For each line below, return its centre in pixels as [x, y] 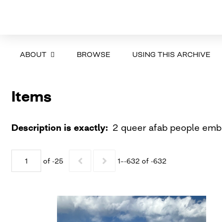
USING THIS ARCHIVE [171, 54]
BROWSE [93, 54]
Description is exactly [58, 127]
